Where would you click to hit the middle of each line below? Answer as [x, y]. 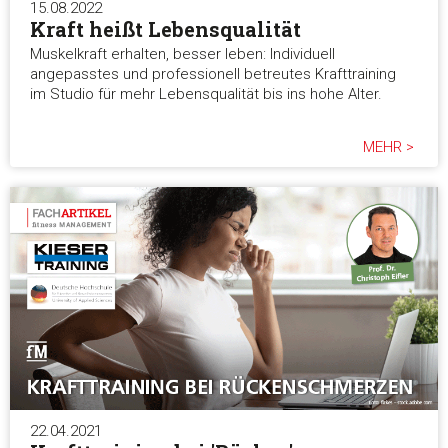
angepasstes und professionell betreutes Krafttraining [213, 73]
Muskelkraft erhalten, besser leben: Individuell [182, 53]
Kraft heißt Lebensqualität [165, 28]
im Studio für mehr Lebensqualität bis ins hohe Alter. [206, 93]
